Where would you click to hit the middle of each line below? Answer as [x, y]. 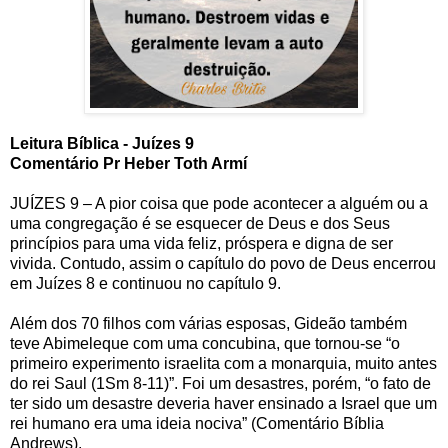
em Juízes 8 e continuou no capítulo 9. [145, 284]
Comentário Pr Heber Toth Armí [128, 164]
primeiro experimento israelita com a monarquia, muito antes [223, 364]
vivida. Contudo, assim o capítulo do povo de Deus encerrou [223, 264]
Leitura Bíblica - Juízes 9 [102, 144]
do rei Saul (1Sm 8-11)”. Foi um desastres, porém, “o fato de [220, 384]
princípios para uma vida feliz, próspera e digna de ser [201, 244]
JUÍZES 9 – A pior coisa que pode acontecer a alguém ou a [219, 204]
